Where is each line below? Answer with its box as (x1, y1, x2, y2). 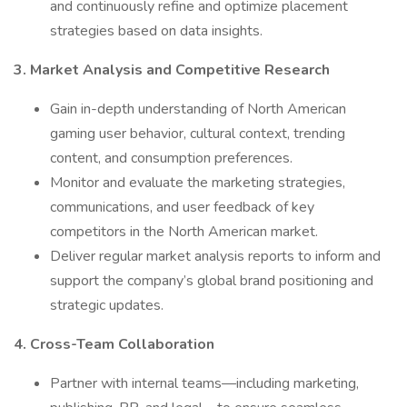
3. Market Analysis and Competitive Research (14, 60, 330, 80)
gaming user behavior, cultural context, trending (50, 124, 345, 144)
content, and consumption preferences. (50, 148, 293, 168)
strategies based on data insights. (50, 21, 263, 41)
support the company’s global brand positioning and (50, 271, 373, 291)
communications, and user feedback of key (50, 197, 314, 217)
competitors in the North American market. (50, 222, 318, 242)
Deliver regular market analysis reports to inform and (50, 246, 381, 266)
